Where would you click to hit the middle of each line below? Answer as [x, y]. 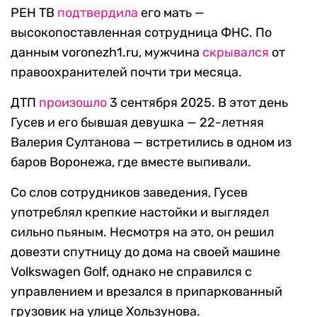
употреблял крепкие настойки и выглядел [140, 213]
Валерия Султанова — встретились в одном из [151, 143]
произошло [73, 103]
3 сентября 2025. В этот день [197, 103]
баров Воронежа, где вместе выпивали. [131, 162]
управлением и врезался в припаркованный [146, 292]
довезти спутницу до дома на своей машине [145, 252]
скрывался [236, 53]
